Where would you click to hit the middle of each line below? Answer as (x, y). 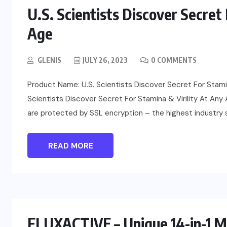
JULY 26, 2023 (105, 60)
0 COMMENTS (174, 60)
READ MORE (70, 146)
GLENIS (49, 60)
